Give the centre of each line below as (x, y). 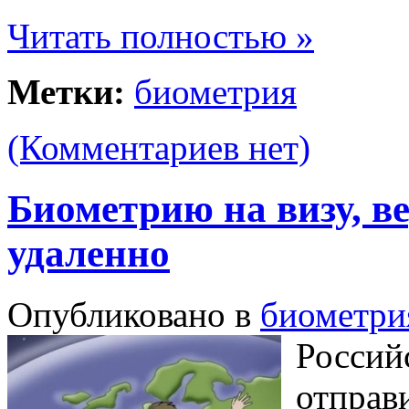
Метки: (66, 92)
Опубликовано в (134, 315)
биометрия (215, 92)
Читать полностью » (161, 37)
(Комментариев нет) (159, 148)
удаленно (89, 254)
